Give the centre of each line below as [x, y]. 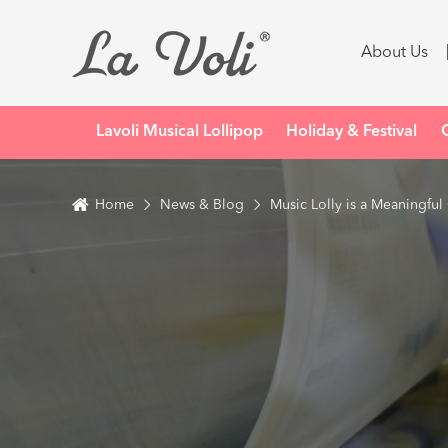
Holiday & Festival [352, 132]
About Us [394, 52]
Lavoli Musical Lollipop [179, 132]
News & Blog [202, 205]
